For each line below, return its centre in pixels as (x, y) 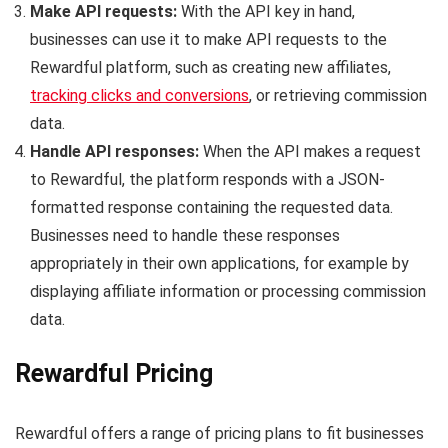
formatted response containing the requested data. (211, 207)
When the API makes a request (312, 151)
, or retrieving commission (338, 95)
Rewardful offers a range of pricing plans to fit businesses (219, 433)
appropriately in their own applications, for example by (219, 263)
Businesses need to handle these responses (185, 235)
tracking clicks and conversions (139, 95)
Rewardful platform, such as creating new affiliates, (210, 67)
